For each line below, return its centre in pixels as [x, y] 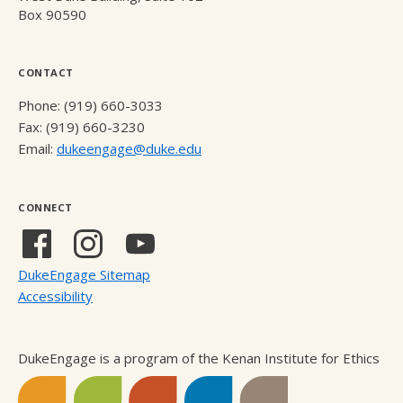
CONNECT [45, 208]
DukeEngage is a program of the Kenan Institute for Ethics [199, 358]
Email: [37, 149]
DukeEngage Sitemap [84, 275]
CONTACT [46, 73]
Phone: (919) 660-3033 [90, 106]
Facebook [80, 240]
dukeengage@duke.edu [129, 149]
